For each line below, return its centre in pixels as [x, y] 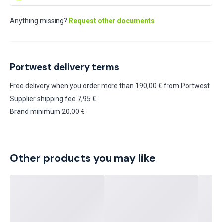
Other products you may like [83, 158]
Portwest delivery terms [65, 67]
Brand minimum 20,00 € [47, 111]
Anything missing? [39, 21]
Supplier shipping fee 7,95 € [53, 99]
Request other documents [111, 21]
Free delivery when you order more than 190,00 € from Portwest [110, 86]
